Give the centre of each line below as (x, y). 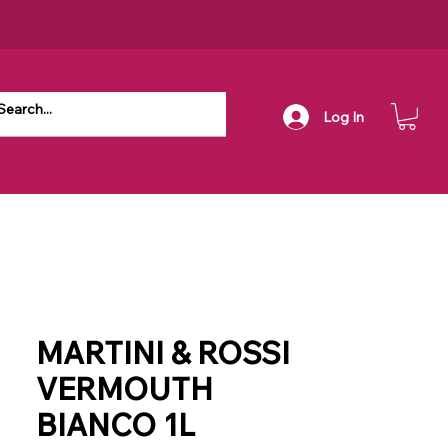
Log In (343, 116)
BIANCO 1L (115, 424)
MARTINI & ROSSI (163, 352)
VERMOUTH (124, 388)
